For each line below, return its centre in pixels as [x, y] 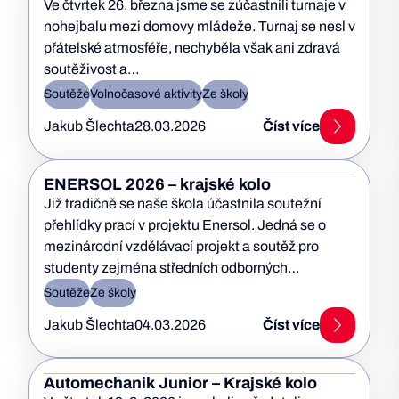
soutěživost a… [92, 69]
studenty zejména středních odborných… [172, 268]
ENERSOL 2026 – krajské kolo [157, 184]
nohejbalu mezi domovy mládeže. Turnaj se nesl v [199, 26]
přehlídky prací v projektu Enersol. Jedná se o [185, 225]
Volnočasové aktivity [146, 94]
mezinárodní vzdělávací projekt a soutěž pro [181, 246]
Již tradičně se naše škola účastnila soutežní [183, 204]
